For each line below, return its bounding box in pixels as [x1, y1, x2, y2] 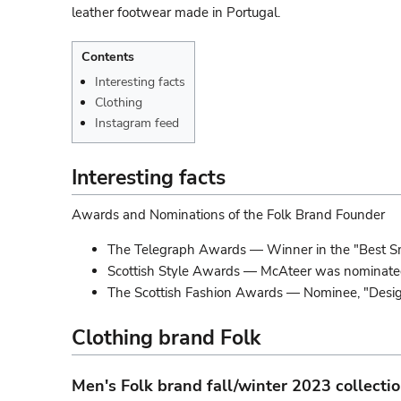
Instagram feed [95, 114, 179, 132]
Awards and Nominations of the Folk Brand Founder [72, 205, 385, 224]
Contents [81, 47, 134, 65]
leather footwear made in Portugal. [72, 3, 280, 21]
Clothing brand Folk [72, 323, 260, 352]
